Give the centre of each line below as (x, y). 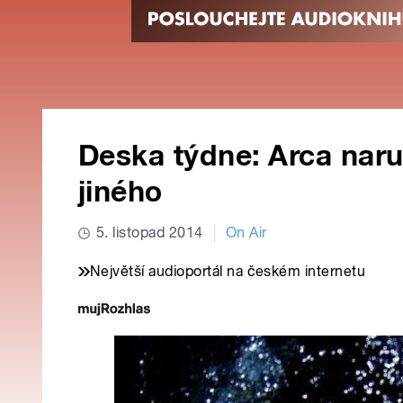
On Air (246, 233)
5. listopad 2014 (150, 233)
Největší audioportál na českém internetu (228, 272)
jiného (121, 192)
